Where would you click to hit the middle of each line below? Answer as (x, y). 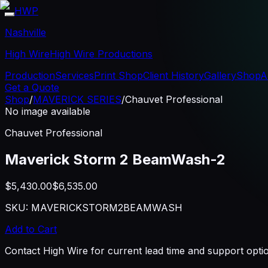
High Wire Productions (101, 54)
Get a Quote (32, 87)
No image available (48, 111)
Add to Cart (31, 229)
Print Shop (118, 75)
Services (74, 75)
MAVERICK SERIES (77, 99)
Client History (173, 75)
